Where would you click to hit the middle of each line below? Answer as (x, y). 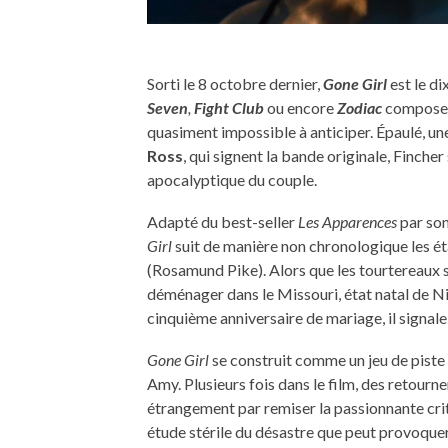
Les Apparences (347, 221)
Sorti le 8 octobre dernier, (235, 83)
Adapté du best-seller (222, 221)
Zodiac (359, 107)
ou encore (300, 107)
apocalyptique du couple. (232, 179)
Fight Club (229, 107)
